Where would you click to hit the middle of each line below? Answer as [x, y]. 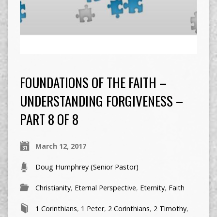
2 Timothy [170, 208]
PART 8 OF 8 [49, 119]
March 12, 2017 [61, 146]
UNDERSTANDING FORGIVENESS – [101, 100]
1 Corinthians [56, 208]
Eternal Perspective [105, 187]
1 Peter [92, 208]
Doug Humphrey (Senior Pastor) [87, 167]
